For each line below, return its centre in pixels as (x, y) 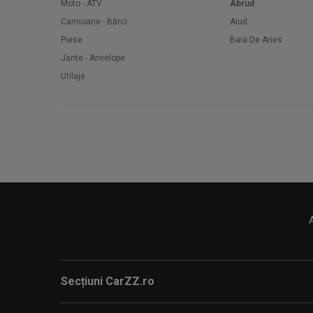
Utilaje (73, 76)
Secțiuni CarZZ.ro (108, 281)
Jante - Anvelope (93, 58)
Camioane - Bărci (94, 22)
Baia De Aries (256, 40)
